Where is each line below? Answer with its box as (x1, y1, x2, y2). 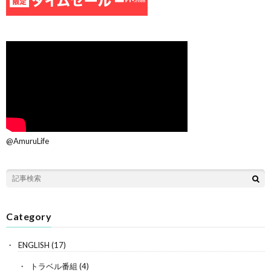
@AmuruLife (6, 135, 49, 146)
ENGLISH (18, 240, 50, 250)
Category (6, 210, 51, 222)
